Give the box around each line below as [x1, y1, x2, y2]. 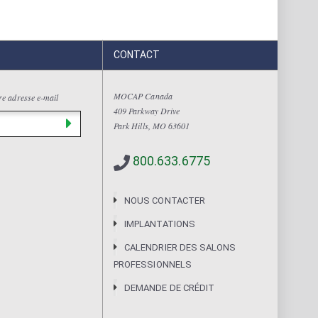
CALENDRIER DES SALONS [124, 242, 236, 253]
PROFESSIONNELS [114, 259, 192, 270]
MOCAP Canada [114, 90, 172, 102]
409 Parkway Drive [114, 105, 180, 117]
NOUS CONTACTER [124, 195, 205, 207]
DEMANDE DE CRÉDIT [124, 283, 215, 294]
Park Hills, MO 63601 [114, 120, 190, 132]
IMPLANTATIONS [124, 219, 195, 230]
